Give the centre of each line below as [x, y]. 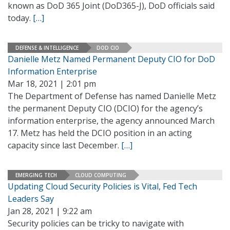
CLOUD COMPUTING [101, 175]
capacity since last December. [64, 145]
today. [20, 18]
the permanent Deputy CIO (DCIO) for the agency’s [105, 108]
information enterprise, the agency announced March [111, 121]
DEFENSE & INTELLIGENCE [47, 47]
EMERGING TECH [36, 175]
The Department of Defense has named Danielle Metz [112, 96]
